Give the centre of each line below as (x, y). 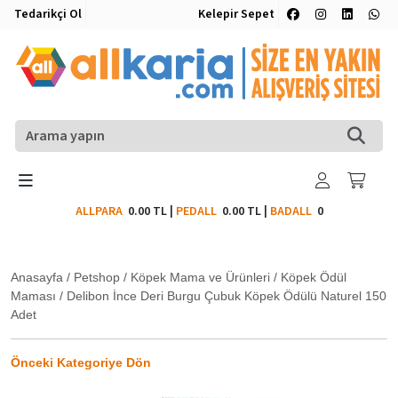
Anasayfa (37, 277)
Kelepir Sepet (236, 14)
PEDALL (199, 211)
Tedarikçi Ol (48, 14)
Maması (33, 295)
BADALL (291, 211)
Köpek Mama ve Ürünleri (200, 277)
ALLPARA (101, 211)
